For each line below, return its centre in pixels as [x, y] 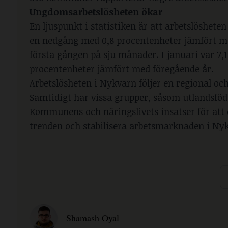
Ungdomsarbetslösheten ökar [96, 12]
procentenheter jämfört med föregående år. [122, 69]
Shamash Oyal [93, 218]
